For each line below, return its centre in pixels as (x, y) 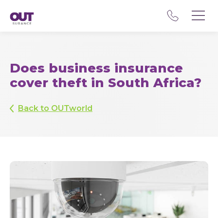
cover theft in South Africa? (106, 83)
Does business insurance (96, 68)
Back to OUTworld (55, 108)
